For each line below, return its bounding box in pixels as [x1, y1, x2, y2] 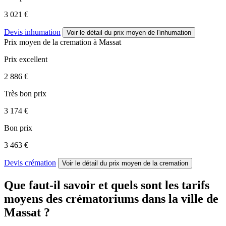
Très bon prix [4, 89, 46, 98]
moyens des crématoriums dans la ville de [4, 192, 218, 205]
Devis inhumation [4, 28, 61, 37]
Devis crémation [4, 158, 56, 167]
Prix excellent [4, 55, 47, 64]
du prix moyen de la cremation [100, 159, 188, 167]
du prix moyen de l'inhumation [104, 29, 191, 37]
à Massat [93, 38, 121, 47]
